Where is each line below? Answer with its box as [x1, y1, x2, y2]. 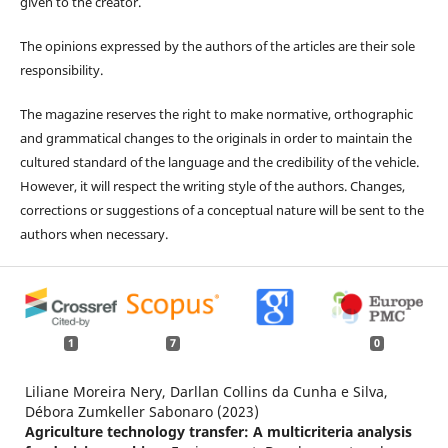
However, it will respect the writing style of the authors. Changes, [19, 176, 405, 195]
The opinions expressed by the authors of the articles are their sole [19, 36, 415, 55]
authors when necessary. [19, 224, 168, 243]
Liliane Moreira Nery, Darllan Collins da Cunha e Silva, [24, 382, 388, 402]
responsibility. [19, 60, 103, 79]
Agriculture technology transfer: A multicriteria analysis [24, 422, 412, 442]
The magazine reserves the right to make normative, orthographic [19, 104, 413, 123]
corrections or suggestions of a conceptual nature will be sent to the [19, 200, 424, 219]
